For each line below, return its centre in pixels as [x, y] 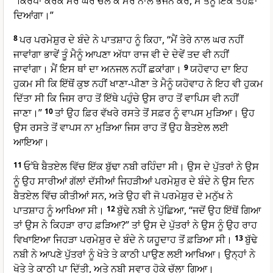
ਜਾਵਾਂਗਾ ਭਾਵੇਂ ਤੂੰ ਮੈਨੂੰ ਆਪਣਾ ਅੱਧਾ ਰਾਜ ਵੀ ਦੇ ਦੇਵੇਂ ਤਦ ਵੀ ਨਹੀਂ [121, 55]
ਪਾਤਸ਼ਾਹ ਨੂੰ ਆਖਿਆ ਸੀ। [59, 211]
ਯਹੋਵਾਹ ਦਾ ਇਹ [219, 69]
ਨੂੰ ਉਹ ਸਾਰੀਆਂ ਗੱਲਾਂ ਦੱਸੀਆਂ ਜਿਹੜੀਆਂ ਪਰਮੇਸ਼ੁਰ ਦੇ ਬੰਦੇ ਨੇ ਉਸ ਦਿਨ [134, 181]
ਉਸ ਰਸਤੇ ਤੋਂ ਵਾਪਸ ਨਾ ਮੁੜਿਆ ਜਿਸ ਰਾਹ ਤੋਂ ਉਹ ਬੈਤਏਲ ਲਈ [121, 128]
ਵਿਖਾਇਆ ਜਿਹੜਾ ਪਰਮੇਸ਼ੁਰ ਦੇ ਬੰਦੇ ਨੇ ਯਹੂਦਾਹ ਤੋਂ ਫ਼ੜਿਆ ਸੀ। [123, 240]
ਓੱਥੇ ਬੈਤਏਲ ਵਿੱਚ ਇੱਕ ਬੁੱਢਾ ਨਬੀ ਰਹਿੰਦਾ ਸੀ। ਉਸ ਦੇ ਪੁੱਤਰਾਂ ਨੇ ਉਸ [141, 167]
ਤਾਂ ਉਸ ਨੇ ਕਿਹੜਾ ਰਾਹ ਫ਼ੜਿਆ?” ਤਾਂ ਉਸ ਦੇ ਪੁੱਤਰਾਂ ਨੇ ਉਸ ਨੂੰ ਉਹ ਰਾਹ [135, 225]
